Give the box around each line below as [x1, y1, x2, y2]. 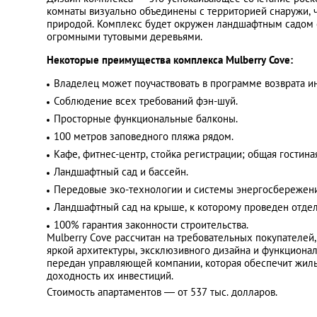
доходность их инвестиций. [47, 269, 173, 282]
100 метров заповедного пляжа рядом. [54, 129, 234, 143]
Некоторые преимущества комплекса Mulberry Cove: [47, 53, 293, 67]
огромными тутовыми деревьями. [47, 30, 202, 43]
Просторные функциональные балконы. [54, 112, 238, 125]
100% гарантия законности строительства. [54, 218, 248, 231]
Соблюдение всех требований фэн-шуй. [54, 94, 238, 108]
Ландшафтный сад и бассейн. [54, 165, 188, 178]
